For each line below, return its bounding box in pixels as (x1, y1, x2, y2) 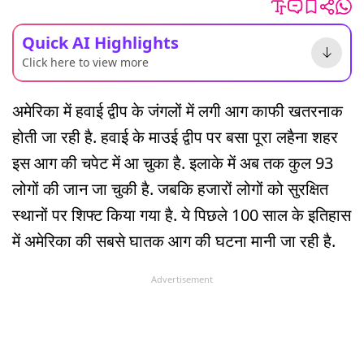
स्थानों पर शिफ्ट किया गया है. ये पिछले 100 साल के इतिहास (12, 203, 351, 226)
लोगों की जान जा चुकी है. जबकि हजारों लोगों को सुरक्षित (12, 177, 328, 200)
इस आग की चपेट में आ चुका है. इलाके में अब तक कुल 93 (12, 151, 333, 174)
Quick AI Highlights (22, 31, 179, 54)
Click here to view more (22, 54, 149, 70)
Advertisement (151, 272, 213, 285)
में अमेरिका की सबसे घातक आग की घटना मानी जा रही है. (12, 229, 336, 252)
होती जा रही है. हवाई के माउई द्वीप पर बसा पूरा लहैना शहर (12, 125, 338, 148)
